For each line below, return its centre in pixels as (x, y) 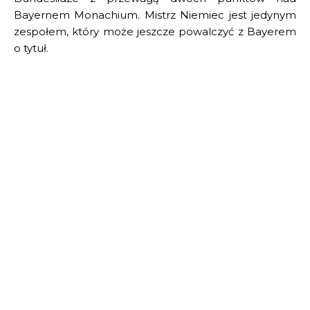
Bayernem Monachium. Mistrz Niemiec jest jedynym (155, 15)
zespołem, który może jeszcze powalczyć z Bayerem (155, 31)
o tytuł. (31, 48)
